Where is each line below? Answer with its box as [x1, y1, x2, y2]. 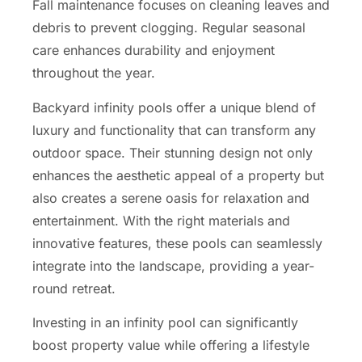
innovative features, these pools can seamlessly [32, 234, 322, 251]
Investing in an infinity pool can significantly [32, 314, 298, 331]
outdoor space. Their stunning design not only [32, 144, 313, 161]
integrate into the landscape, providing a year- [32, 257, 314, 274]
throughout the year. [32, 65, 155, 82]
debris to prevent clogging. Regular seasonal [32, 19, 305, 36]
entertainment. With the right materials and [32, 212, 290, 229]
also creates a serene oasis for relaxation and [32, 189, 309, 206]
